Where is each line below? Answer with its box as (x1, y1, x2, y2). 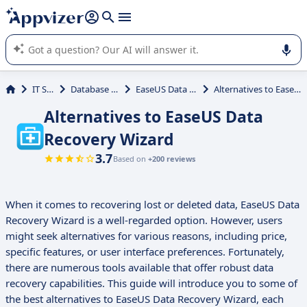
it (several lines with (17, 5, 99, 17)
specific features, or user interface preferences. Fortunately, (5, 245, 284, 259)
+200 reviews (148, 153, 195, 164)
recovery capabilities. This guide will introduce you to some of (5, 276, 297, 291)
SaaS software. (17, 32, 76, 45)
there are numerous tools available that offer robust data (5, 260, 273, 275)
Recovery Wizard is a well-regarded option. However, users (5, 213, 282, 228)
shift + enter (99, 5, 153, 17)
